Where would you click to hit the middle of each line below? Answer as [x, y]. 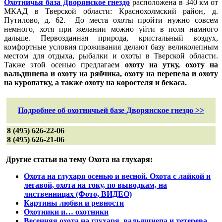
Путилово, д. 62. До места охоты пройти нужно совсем [111, 20]
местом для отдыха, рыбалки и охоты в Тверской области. [111, 55]
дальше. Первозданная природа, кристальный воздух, [111, 38]
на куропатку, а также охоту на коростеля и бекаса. [95, 82]
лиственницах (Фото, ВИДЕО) [78, 194]
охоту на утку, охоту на [171, 64]
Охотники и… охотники [66, 212]
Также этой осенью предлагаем [64, 64]
